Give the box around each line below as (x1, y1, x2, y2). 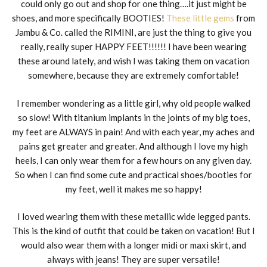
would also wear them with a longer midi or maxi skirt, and (21, 240, 246, 251)
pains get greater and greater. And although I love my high (19, 140, 248, 151)
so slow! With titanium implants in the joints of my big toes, (17, 111, 250, 123)
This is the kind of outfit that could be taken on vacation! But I (12, 225, 255, 237)
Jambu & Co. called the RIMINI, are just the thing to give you (15, 27, 252, 38)
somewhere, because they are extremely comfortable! (28, 70, 239, 81)
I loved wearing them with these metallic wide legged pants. (17, 211, 250, 222)
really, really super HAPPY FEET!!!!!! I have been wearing (20, 41, 247, 52)
